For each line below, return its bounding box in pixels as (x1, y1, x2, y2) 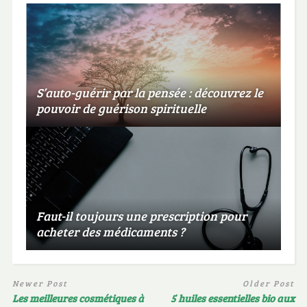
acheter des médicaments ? (36, 223, 185, 241)
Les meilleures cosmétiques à (12, 291, 144, 305)
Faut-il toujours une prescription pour (36, 208, 247, 225)
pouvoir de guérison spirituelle (36, 100, 206, 117)
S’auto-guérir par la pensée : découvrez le (36, 84, 263, 101)
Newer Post (12, 278, 68, 289)
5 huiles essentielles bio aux (171, 291, 295, 305)
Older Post (243, 278, 295, 289)
